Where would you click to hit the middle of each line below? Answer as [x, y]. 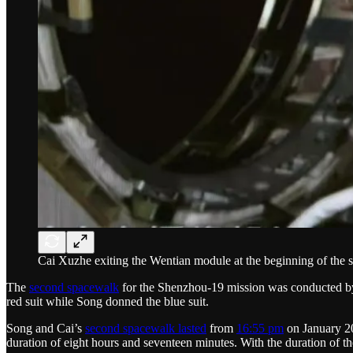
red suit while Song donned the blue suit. [108, 302]
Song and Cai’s [46, 329]
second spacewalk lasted [146, 329]
